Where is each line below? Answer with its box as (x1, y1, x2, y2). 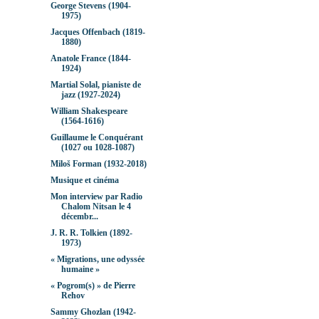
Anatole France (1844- (50, 53, 131, 64)
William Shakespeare (50, 106, 127, 117)
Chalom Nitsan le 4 (61, 202, 131, 212)
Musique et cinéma (50, 175, 119, 186)
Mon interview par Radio (50, 192, 142, 202)
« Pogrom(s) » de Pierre (50, 281, 135, 291)
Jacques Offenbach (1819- (50, 27, 145, 38)
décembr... (61, 211, 98, 222)
